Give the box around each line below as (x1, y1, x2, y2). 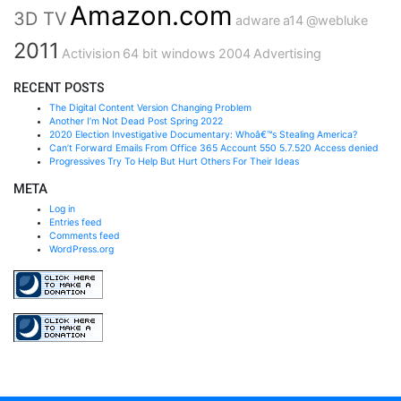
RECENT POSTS (13, 80, 105, 96)
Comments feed (49, 230, 120, 243)
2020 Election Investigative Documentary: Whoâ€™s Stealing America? (49, 128, 357, 141)
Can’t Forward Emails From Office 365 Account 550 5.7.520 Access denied (49, 141, 379, 154)
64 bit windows (123, 45, 216, 61)
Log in (49, 203, 75, 216)
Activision (62, 45, 120, 61)
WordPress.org (49, 243, 114, 256)
